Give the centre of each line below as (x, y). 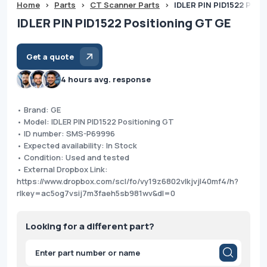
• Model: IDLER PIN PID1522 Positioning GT (95, 121)
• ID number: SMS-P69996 (66, 133)
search (36, 256)
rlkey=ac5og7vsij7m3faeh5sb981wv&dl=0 (96, 193)
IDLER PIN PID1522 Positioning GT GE (124, 23)
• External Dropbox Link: (62, 169)
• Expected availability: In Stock (77, 145)
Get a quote (50, 56)
